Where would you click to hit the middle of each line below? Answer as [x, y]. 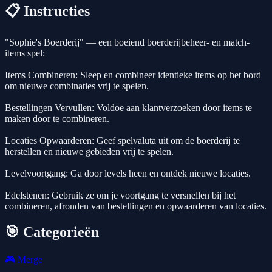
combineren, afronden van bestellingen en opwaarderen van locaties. [136, 206]
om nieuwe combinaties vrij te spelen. [77, 86]
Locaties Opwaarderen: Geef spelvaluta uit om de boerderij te [122, 141]
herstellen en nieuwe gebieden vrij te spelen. [89, 152]
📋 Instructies [47, 11]
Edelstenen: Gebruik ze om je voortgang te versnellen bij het [120, 195]
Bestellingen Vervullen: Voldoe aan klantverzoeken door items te [128, 108]
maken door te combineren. [57, 119]
